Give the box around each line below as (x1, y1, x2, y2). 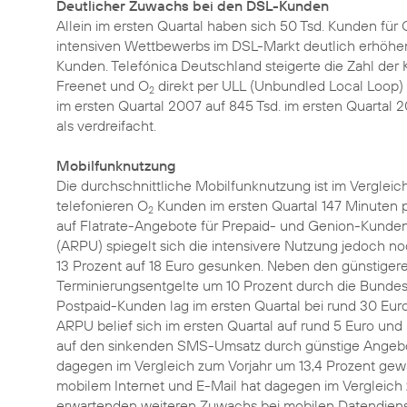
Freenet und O (56, 76, 149, 94)
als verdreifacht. (56, 116, 156, 134)
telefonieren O (56, 196, 148, 214)
